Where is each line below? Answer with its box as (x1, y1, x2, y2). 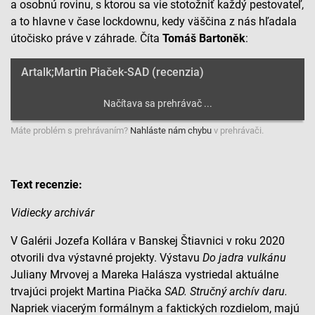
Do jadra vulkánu (202, 251, 286, 265)
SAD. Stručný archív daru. (165, 285, 288, 299)
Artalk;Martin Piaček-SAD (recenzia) (21, 65, 204, 79)
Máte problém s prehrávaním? (11, 125, 130, 136)
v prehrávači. (212, 125, 264, 136)
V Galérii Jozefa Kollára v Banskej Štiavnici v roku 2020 (11, 234, 285, 248)
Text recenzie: (11, 178, 82, 192)
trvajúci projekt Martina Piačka (11, 285, 165, 299)
